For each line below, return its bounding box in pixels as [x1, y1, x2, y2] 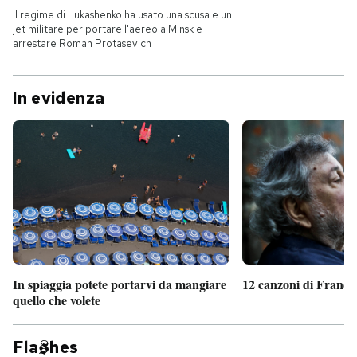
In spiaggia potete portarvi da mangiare [13, 275, 226, 294]
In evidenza [13, 88, 105, 108]
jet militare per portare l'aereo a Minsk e [13, 22, 202, 36]
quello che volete [13, 291, 100, 310]
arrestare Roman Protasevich [13, 37, 151, 50]
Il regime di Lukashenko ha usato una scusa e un [13, 8, 232, 22]
